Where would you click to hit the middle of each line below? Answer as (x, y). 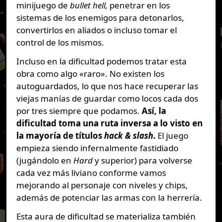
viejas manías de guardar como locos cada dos (107, 99)
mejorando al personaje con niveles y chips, (102, 185)
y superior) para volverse (142, 161)
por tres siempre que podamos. (79, 111)
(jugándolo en (45, 161)
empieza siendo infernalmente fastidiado (97, 148)
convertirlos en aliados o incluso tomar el (96, 30)
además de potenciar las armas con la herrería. (109, 198)
